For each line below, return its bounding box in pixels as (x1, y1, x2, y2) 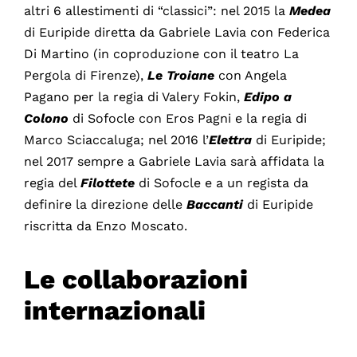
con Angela (218, 68, 287, 84)
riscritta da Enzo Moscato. (23, 218, 187, 234)
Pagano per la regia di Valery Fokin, (23, 89, 244, 105)
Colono (23, 111, 73, 127)
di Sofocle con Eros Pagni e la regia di (72, 111, 307, 127)
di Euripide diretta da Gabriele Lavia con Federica (23, 25, 330, 41)
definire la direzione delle (23, 197, 186, 213)
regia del (23, 175, 80, 191)
